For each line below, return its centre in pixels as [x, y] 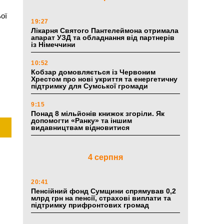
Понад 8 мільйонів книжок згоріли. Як [98, 114]
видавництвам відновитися [81, 128]
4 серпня [105, 157]
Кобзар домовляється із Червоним [93, 72]
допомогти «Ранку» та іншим [81, 121]
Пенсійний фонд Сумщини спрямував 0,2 [103, 191]
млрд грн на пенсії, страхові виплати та [101, 198]
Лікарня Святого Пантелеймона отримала [105, 31]
